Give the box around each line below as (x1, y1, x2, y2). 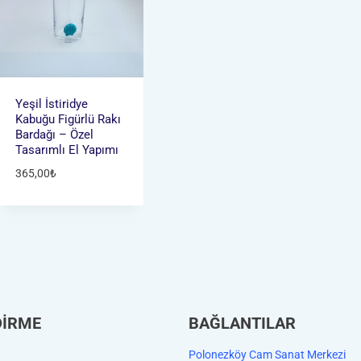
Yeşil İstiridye (15, 97, 88, 112)
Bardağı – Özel (15, 127, 93, 143)
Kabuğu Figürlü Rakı (15, 112, 121, 127)
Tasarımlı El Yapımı (15, 143, 118, 158)
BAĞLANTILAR (189, 313, 296, 333)
